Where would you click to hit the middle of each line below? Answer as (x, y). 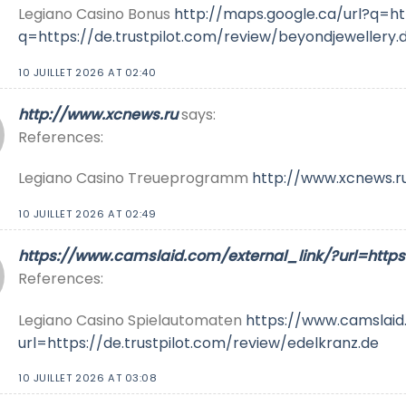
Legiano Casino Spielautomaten (132, 320)
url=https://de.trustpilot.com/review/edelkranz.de (198, 343)
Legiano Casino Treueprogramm (135, 179)
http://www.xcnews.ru (98, 114)
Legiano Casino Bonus (96, 14)
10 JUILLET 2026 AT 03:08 (88, 378)
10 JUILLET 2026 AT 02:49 (87, 214)
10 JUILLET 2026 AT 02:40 (87, 72)
